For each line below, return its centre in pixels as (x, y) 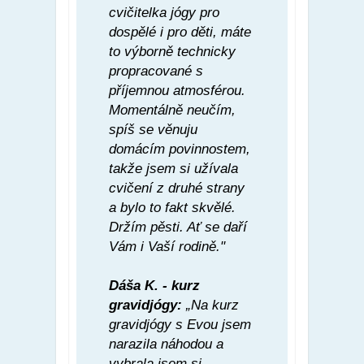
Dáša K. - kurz (154, 285)
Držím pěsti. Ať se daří (178, 227)
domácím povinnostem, (180, 149)
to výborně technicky (172, 51)
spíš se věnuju (153, 129)
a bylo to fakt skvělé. (172, 207)
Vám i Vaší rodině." (169, 246)
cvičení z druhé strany (177, 188)
